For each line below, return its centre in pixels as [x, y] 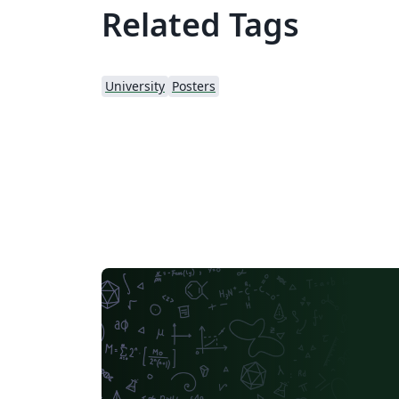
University [135, 86]
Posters [194, 86]
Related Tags [200, 24]
